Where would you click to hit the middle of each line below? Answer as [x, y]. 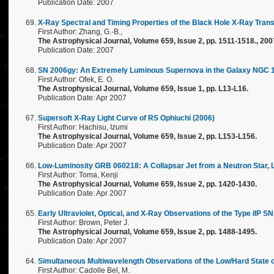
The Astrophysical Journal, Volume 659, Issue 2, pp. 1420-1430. [147, 184]
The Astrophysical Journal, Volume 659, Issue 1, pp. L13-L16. [143, 89]
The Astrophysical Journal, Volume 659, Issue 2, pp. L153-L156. [147, 136]
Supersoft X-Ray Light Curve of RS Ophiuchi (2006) [126, 118]
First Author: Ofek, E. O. [76, 80]
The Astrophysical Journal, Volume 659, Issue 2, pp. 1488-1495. [147, 232]
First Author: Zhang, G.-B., [80, 32]
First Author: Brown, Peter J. [83, 223]
